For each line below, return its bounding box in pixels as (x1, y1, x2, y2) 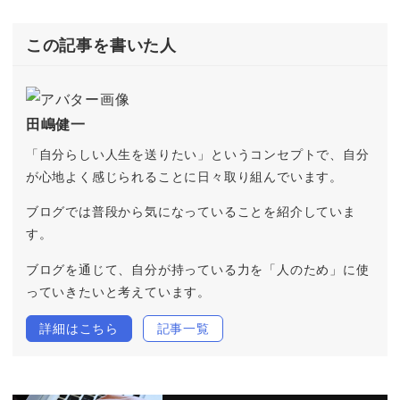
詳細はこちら (39, 320, 119, 337)
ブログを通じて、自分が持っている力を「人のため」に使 (25, 260, 370, 278)
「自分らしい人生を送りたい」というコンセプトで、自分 (25, 145, 370, 162)
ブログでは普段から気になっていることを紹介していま (25, 203, 356, 221)
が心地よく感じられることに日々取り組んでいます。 (25, 167, 343, 185)
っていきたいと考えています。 (25, 282, 211, 300)
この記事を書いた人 (25, 33, 177, 55)
